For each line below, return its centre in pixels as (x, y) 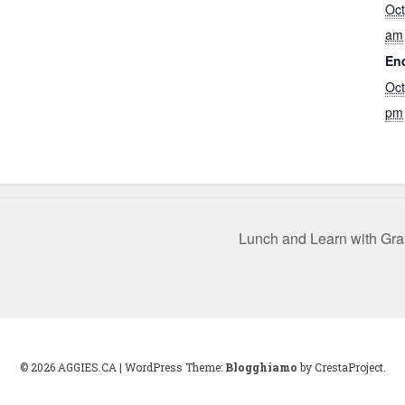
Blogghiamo (261, 367)
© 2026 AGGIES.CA (68, 367)
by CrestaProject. (341, 367)
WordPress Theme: (174, 367)
